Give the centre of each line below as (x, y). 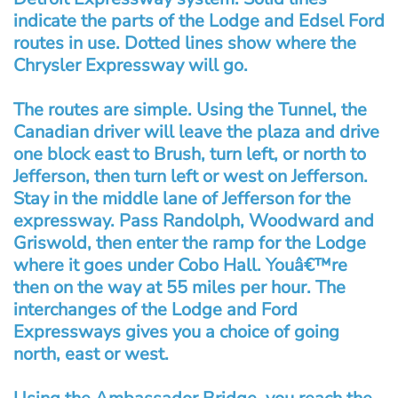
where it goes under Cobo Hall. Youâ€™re (180, 265)
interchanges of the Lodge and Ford (155, 309)
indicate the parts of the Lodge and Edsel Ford (199, 20)
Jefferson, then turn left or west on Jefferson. (191, 176)
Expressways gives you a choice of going (176, 331)
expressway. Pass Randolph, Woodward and (194, 220)
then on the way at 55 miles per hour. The (179, 287)
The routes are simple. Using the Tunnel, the (190, 109)
